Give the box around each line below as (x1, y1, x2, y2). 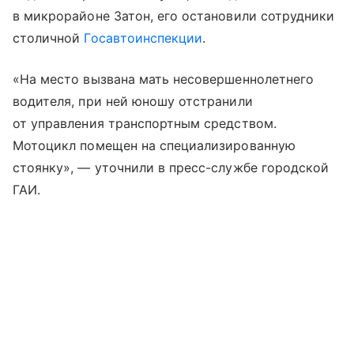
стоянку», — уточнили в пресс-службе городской (13, 159, 330, 175)
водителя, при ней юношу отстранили (13, 92, 253, 109)
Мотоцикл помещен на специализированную (13, 137, 296, 153)
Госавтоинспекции (84, 29, 203, 46)
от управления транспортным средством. (13, 115, 277, 131)
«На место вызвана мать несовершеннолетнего (13, 70, 314, 87)
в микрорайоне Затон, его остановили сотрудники (13, 7, 335, 24)
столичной (13, 29, 85, 46)
